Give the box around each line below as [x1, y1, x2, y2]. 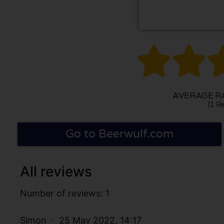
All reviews [20, 162, 92, 180]
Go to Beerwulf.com [65, 126, 173, 141]
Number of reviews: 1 [20, 187, 109, 198]
